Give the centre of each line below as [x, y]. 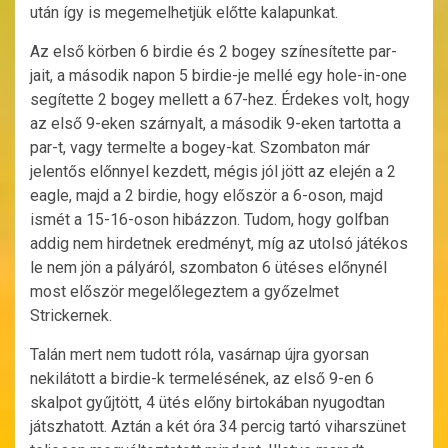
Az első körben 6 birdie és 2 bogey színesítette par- [213, 52]
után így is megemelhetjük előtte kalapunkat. [184, 13]
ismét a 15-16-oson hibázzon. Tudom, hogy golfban [209, 220]
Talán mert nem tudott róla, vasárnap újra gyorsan [199, 355]
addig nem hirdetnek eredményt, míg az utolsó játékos [219, 244]
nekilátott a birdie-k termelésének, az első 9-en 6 [202, 379]
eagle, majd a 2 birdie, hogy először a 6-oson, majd [206, 196]
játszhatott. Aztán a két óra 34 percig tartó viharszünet [218, 427]
